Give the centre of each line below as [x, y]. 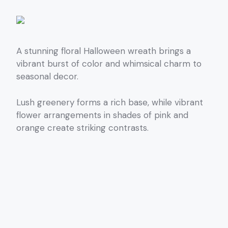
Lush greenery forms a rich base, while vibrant [110, 102]
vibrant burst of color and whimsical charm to [109, 64]
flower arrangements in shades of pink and [102, 115]
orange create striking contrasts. [82, 127]
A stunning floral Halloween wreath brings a [104, 51]
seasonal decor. [47, 77]
